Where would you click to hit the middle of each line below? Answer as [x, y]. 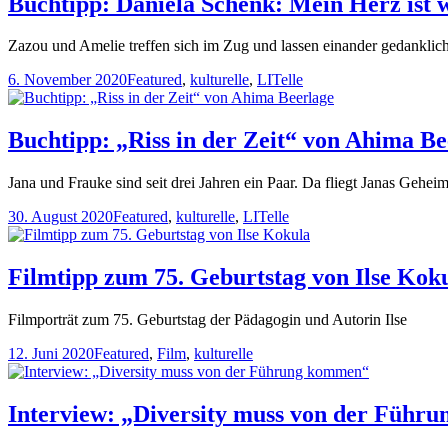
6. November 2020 [67, 80]
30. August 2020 [60, 217]
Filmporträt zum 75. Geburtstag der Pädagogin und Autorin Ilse [207, 320]
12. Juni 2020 [51, 354]
